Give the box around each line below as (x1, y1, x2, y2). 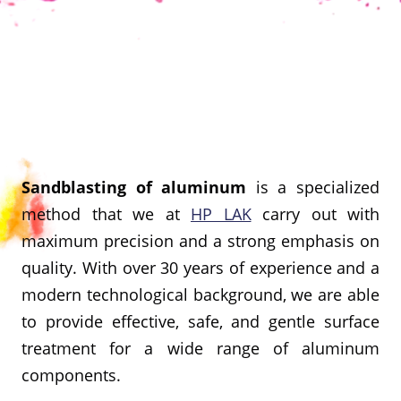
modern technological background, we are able (21, 284, 380, 305)
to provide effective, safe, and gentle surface (21, 311, 380, 332)
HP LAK (191, 203, 252, 225)
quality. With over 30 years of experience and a (21, 257, 380, 278)
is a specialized (246, 176, 380, 198)
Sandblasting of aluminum (21, 176, 247, 198)
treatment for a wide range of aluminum (21, 337, 380, 359)
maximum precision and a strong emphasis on (21, 230, 380, 252)
